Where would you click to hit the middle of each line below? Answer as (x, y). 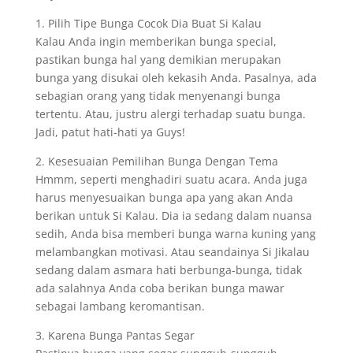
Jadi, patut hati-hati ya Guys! (110, 132)
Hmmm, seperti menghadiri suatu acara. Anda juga (171, 179)
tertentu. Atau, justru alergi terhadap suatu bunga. (170, 114)
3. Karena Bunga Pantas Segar (115, 335)
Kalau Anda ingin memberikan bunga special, (156, 41)
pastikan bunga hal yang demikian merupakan (158, 59)
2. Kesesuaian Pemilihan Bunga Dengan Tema (156, 161)
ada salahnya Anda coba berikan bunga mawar (160, 288)
